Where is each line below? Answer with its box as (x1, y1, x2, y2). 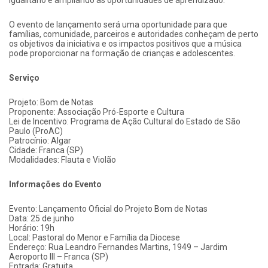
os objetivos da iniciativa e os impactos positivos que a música (9, 38, 242, 48)
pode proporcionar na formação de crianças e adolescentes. (9, 48, 235, 58)
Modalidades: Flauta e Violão (9, 154, 116, 165)
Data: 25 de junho (9, 213, 74, 223)
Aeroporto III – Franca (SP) (9, 251, 108, 261)
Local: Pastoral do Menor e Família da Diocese (9, 232, 180, 242)
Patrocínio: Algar (9, 135, 71, 145)
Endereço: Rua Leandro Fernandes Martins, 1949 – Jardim (9, 242, 227, 252)
